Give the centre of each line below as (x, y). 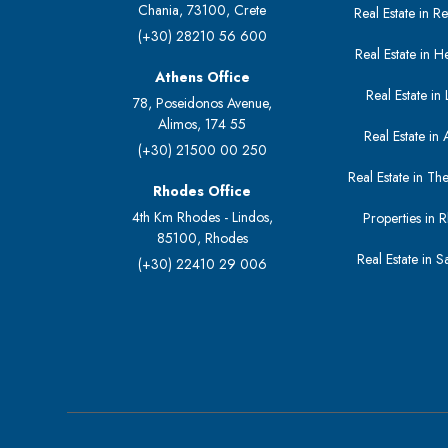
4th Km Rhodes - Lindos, (202, 217)
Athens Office (202, 77)
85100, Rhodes (202, 238)
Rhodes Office (202, 191)
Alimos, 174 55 (202, 124)
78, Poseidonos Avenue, (202, 103)
